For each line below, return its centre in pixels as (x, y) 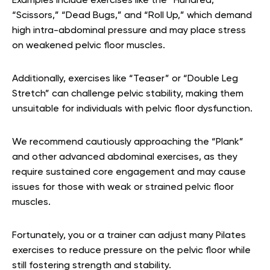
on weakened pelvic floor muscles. (89, 46)
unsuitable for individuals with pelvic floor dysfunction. (132, 109)
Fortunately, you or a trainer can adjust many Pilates (129, 236)
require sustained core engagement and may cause (129, 173)
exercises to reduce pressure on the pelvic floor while (131, 251)
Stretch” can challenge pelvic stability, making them (128, 94)
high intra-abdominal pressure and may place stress (129, 31)
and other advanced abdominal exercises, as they (125, 158)
